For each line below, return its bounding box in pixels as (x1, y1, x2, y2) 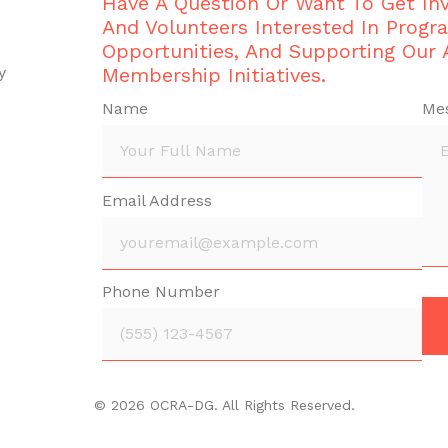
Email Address (102, 190, 212, 210)
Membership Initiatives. (102, 62, 326, 87)
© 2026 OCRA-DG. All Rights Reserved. (93, 396, 355, 413)
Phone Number (102, 282, 220, 302)
